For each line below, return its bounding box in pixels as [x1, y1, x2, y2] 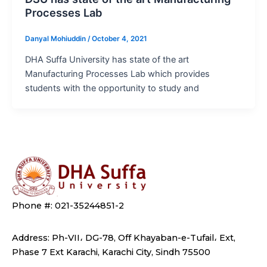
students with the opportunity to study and [24, 83, 199, 94]
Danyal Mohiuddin [24, 35, 88, 43]
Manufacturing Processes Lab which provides [24, 69, 210, 80]
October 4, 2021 [91, 35, 147, 43]
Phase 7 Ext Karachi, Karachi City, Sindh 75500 [12, 247, 210, 258]
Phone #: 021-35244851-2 [12, 200, 124, 212]
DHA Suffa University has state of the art [24, 54, 189, 66]
